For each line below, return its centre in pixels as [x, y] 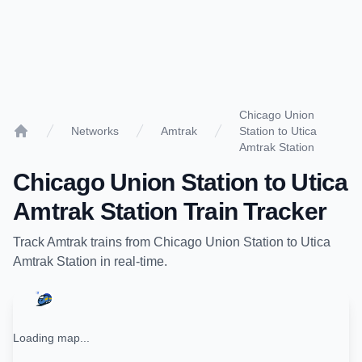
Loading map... [51, 338]
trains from [120, 242]
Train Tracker [252, 211]
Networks [95, 131]
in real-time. [132, 261]
